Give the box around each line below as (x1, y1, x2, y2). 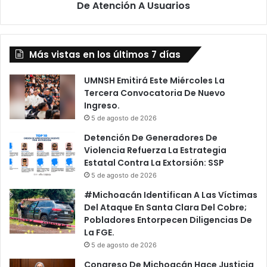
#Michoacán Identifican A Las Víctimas (84, 189, 257, 201)
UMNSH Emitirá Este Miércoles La (84, 74, 225, 86)
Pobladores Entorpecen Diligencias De (84, 214, 252, 226)
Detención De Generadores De (84, 132, 218, 144)
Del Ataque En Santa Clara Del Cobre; (84, 201, 247, 213)
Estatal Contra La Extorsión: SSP (84, 157, 224, 169)
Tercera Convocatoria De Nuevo (84, 87, 225, 99)
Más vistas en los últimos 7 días (29, 48, 181, 61)
